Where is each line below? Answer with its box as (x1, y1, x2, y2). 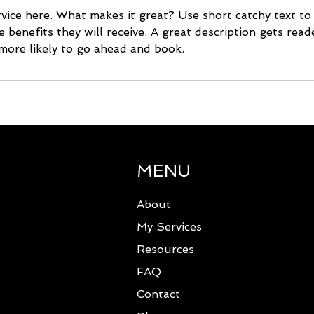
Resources (137, 243, 195, 256)
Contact (137, 287, 181, 301)
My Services (137, 220, 203, 233)
